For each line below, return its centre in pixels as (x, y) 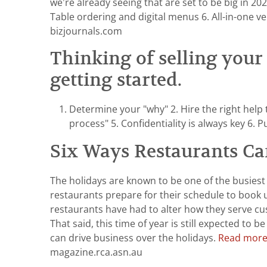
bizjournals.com (86, 31)
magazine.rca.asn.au (96, 252)
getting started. (116, 80)
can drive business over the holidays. (134, 238)
